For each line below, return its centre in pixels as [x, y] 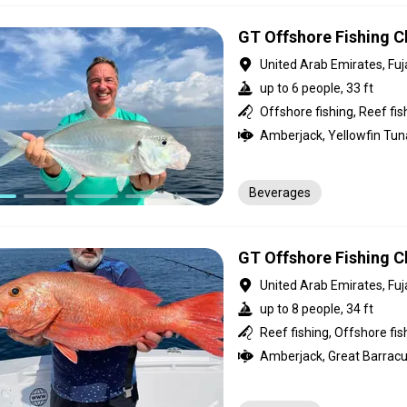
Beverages [280, 193]
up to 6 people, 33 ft [317, 88]
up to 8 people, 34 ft [317, 309]
